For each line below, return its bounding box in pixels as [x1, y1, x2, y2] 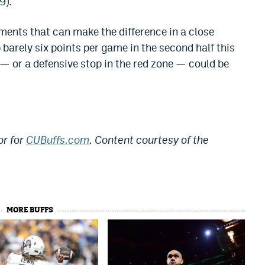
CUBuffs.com [26, 134, 89, 147]
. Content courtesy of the [89, 134, 209, 147]
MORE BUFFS [6, 206, 53, 215]
